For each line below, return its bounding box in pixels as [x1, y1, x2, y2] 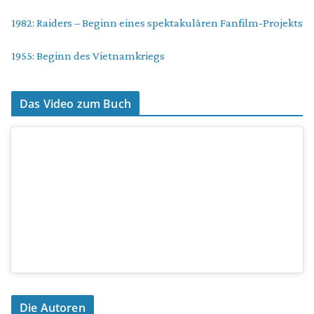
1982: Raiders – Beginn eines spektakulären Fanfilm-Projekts [11, 16, 303, 30]
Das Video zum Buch [20, 96, 131, 112]
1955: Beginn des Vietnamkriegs [11, 49, 165, 63]
